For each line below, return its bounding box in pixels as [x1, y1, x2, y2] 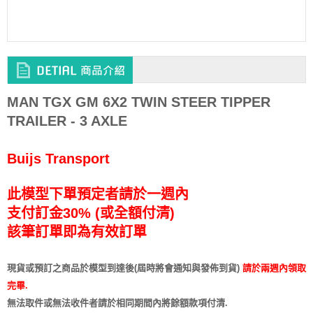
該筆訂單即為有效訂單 [7, 224, 147, 240]
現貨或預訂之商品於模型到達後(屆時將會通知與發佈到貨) [7, 263, 240, 274]
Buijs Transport [7, 151, 110, 167]
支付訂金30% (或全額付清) [7, 205, 175, 221]
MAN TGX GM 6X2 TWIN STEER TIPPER [7, 94, 270, 110]
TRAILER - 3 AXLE [7, 113, 127, 129]
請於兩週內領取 [240, 263, 306, 274]
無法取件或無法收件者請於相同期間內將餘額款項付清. [7, 298, 228, 309]
